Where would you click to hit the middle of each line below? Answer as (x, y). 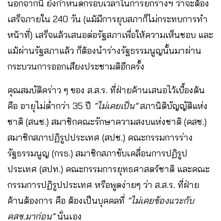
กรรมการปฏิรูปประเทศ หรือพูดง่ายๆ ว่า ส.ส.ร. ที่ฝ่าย (103, 185)
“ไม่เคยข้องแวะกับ (161, 201)
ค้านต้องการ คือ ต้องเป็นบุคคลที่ (67, 201)
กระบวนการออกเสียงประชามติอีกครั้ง (76, 67)
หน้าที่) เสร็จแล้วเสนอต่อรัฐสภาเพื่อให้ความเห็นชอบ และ (110, 35)
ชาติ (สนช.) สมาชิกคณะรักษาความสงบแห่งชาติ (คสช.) (107, 122)
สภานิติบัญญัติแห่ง (174, 106)
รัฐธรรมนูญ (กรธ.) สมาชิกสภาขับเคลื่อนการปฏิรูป (97, 153)
